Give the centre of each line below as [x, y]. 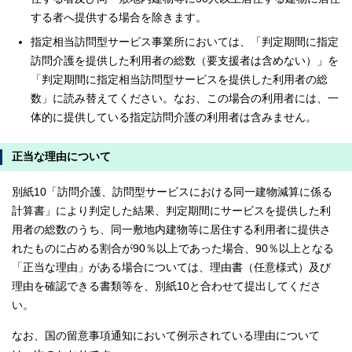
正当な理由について [61, 156]
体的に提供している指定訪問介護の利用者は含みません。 [174, 117]
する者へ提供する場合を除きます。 [119, 17]
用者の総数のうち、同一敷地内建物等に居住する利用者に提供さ [171, 229]
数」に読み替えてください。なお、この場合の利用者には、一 [185, 98]
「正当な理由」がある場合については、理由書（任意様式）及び [171, 267]
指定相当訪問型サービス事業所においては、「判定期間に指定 [185, 42]
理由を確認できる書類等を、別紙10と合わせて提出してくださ [167, 286]
